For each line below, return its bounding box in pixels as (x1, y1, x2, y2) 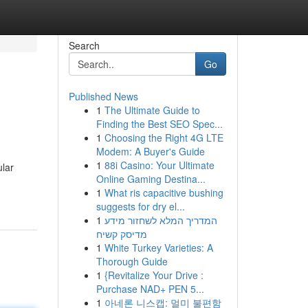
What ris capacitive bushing (104, 186, 223, 199)
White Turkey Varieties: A (104, 241, 213, 254)
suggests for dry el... (96, 199, 185, 213)
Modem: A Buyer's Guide (96, 144, 205, 158)
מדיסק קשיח (96, 227, 147, 241)
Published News (68, 89, 138, 103)
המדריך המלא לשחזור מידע (104, 213, 217, 227)
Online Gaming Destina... (96, 172, 206, 186)
